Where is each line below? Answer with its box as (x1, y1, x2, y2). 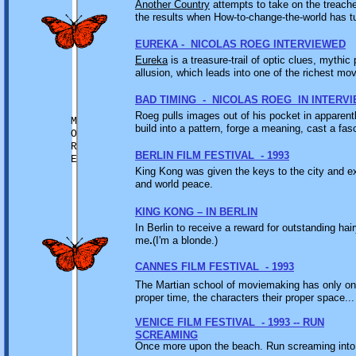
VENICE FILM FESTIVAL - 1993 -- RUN (135, 316, 324, 328)
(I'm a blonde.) (153, 234, 218, 246)
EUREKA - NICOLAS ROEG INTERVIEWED (135, 38, 346, 50)
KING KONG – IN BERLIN (135, 206, 257, 218)
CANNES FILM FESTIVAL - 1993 (135, 261, 294, 273)
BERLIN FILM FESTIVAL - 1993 (135, 149, 289, 161)
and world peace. (135, 178, 213, 190)
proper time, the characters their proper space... (135, 292, 354, 304)
